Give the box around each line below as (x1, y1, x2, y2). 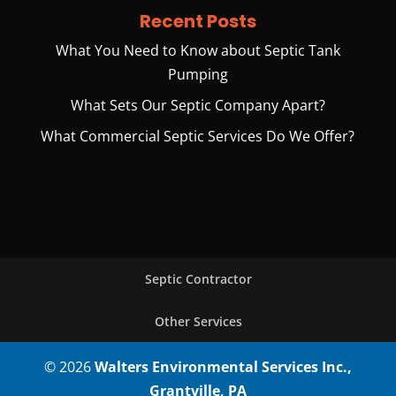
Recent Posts (139, 8, 256, 34)
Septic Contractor (144, 270, 252, 287)
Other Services (154, 312, 242, 330)
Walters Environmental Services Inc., (94, 356, 352, 377)
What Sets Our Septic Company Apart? (70, 95, 325, 115)
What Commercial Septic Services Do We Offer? (41, 126, 355, 146)
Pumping (167, 64, 228, 84)
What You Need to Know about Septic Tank (55, 40, 340, 60)
